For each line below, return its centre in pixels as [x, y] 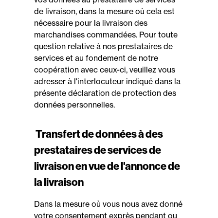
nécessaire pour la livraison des [91, 23]
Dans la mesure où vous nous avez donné [108, 204]
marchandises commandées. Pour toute [106, 35]
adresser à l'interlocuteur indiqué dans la [107, 81]
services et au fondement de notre [96, 58]
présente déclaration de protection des [105, 93]
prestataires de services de [98, 150]
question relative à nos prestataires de [103, 46]
